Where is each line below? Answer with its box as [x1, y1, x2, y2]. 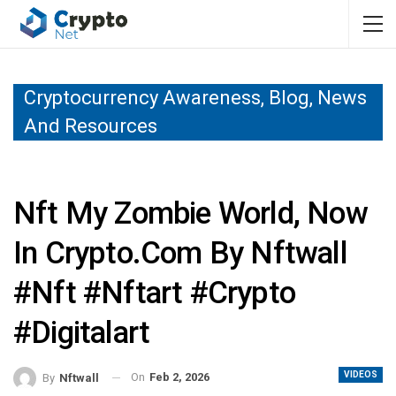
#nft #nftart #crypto [13, 275, 295, 311]
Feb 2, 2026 [149, 370, 209, 384]
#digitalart [13, 315, 150, 351]
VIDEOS [344, 369, 377, 379]
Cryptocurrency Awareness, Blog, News [24, 87, 367, 109]
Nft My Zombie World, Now [13, 195, 368, 232]
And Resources [24, 115, 157, 137]
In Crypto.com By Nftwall [13, 235, 347, 271]
